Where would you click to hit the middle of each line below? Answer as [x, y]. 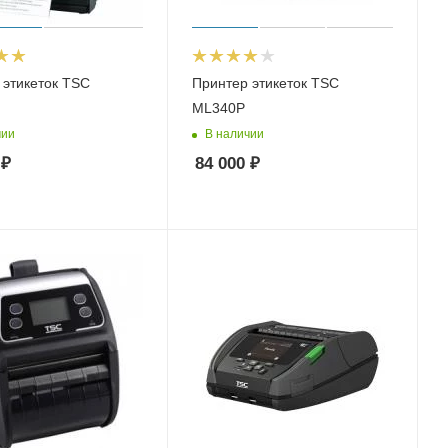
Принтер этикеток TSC [266, 83]
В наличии [235, 133]
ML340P [219, 108]
